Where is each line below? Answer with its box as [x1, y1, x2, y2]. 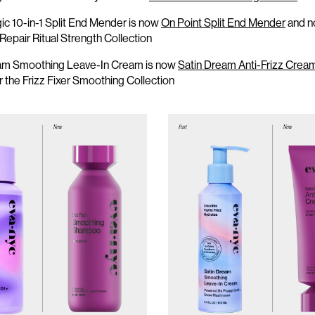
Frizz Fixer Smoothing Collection [22, 74, 174, 87]
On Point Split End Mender [161, 16, 285, 30]
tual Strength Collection [41, 32, 152, 45]
